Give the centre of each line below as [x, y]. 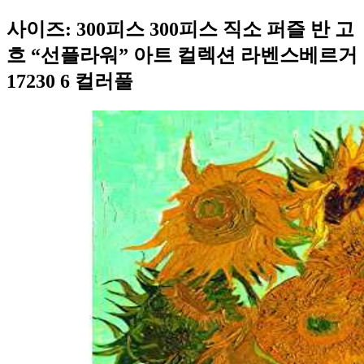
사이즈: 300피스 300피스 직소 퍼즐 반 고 [180, 29]
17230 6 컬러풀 [70, 81]
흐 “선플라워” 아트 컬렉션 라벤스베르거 [182, 55]
